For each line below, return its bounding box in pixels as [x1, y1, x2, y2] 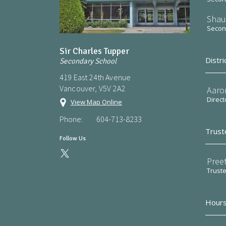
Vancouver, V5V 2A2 [60, 83, 125, 93]
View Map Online [71, 97, 122, 106]
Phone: [60, 114, 83, 124]
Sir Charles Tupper [60, 45, 129, 56]
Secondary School [60, 56, 117, 66]
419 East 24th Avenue [60, 72, 131, 82]
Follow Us [60, 134, 86, 142]
